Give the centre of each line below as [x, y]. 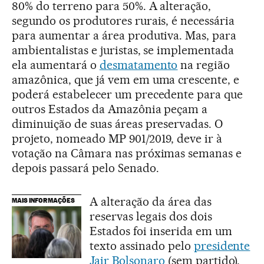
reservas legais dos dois [151, 216]
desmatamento [138, 65]
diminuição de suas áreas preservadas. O [118, 123]
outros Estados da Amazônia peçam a [110, 109]
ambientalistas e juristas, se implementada [123, 50]
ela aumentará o [56, 65]
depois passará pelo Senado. [85, 168]
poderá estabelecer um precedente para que [128, 94]
